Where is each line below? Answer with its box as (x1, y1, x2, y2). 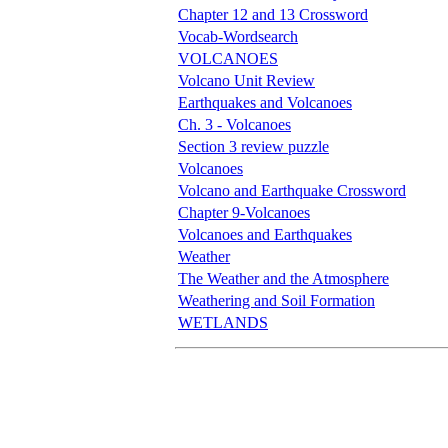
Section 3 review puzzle (178, 137, 329, 155)
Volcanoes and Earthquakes (178, 225, 352, 243)
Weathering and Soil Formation (178, 291, 375, 309)
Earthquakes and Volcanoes (178, 93, 352, 111)
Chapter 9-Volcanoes (178, 203, 310, 221)
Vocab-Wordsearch (178, 27, 298, 45)
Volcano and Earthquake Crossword (178, 181, 406, 199)
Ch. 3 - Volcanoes (178, 115, 291, 133)
